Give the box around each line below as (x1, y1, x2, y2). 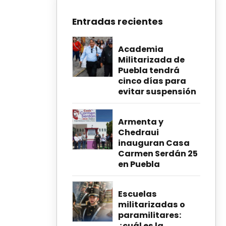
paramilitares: (118, 209, 181, 221)
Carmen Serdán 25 (118, 147, 198, 159)
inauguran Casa (118, 137, 190, 149)
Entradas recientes (72, 15, 163, 28)
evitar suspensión (118, 85, 196, 97)
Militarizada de (118, 53, 185, 66)
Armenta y (118, 116, 163, 128)
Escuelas (118, 188, 157, 200)
